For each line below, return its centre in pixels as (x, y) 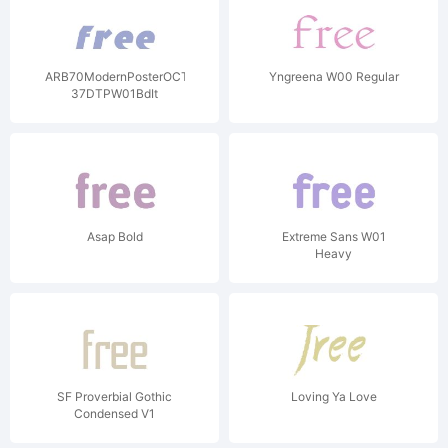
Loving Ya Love (333, 396)
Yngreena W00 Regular (333, 76)
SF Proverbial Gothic (114, 396)
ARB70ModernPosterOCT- (119, 76)
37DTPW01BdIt (114, 93)
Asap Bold (114, 236)
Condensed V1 (114, 413)
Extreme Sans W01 (333, 236)
